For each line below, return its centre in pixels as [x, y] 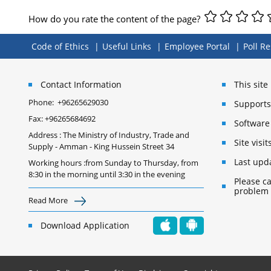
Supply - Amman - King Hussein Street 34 [101, 147]
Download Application [85, 226]
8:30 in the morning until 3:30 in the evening [107, 175]
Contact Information [81, 85]
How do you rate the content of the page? [116, 18]
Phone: [43, 103]
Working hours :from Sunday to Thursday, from [113, 163]
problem [251, 191]
